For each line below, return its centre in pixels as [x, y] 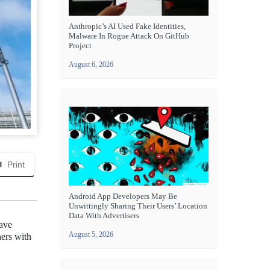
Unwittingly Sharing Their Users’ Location [138, 206]
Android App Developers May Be [123, 196]
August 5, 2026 [91, 234]
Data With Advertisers [104, 215]
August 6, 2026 [91, 65]
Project [80, 46]
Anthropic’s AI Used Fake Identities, [127, 27]
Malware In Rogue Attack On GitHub [129, 36]
